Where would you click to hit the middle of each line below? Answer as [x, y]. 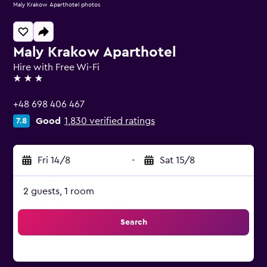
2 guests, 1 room [59, 191]
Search [133, 222]
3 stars [27, 83]
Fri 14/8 [54, 160]
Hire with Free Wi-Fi [56, 67]
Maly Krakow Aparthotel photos [57, 5]
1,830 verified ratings [110, 121]
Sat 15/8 [177, 160]
